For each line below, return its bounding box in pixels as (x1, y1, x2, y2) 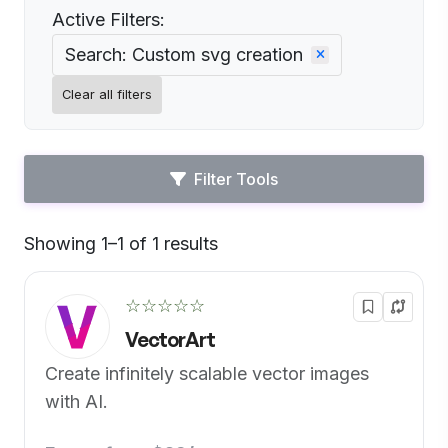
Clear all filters (62, 87, 152, 102)
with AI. (45, 391, 108, 412)
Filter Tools (194, 169, 278, 189)
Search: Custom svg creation (65, 44, 303, 65)
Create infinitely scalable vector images (45, 363, 369, 384)
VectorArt (125, 327, 215, 352)
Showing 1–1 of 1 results (24, 233, 218, 254)
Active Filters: (52, 9, 165, 30)
